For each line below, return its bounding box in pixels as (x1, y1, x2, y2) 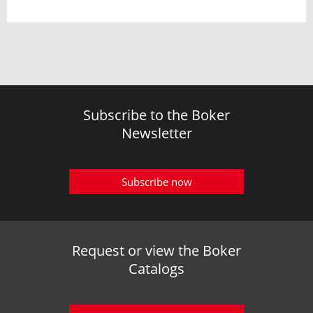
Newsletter (121, 124, 192, 143)
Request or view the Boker (72, 241, 241, 260)
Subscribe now (121, 175, 192, 189)
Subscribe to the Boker (83, 105, 230, 124)
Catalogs (129, 259, 184, 278)
